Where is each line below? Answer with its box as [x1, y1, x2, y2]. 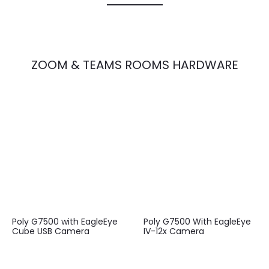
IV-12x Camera [144, 225, 204, 237]
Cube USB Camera [12, 225, 89, 237]
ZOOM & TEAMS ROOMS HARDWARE [31, 56, 238, 74]
